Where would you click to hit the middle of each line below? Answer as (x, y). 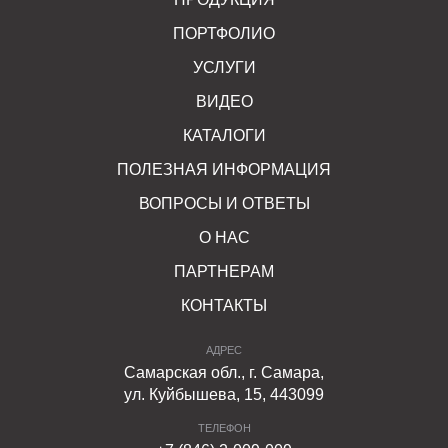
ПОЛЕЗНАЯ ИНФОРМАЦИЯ (224, 169)
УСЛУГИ (224, 67)
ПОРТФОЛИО (224, 33)
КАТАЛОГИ (224, 135)
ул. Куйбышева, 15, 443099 (224, 394)
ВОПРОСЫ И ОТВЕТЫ (224, 203)
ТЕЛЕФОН (224, 427)
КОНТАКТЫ (224, 305)
